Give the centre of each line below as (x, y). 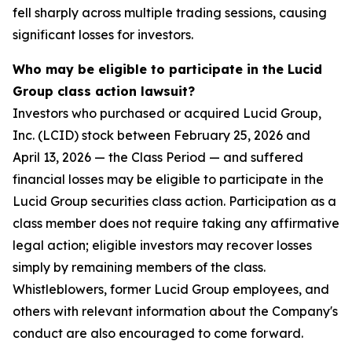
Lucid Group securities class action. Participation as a (174, 202)
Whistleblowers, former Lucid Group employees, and (171, 290)
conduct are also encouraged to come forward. (158, 334)
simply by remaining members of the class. (139, 268)
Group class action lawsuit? (104, 92)
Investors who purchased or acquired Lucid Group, (167, 114)
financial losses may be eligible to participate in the (168, 180)
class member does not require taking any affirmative (176, 224)
